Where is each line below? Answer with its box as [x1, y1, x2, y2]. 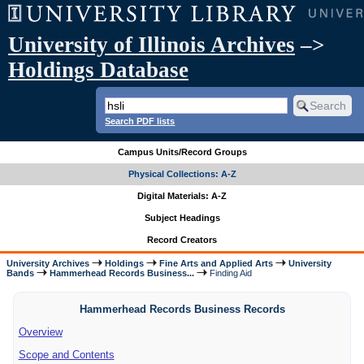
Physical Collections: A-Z [128, 169, 236, 180]
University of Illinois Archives [8, 32, 295, 57]
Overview [18, 325, 63, 338]
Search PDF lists [105, 115, 175, 126]
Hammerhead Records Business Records [79, 302, 285, 315]
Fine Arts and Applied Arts [159, 258, 274, 268]
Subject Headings [144, 213, 220, 223]
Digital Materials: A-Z [137, 191, 227, 201]
